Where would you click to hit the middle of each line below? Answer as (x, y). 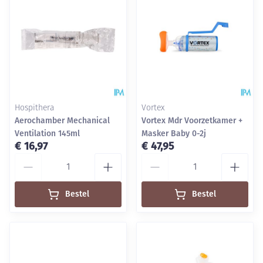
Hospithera (34, 108)
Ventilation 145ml (47, 134)
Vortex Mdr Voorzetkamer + (192, 121)
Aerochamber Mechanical (62, 121)
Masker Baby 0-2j (174, 134)
